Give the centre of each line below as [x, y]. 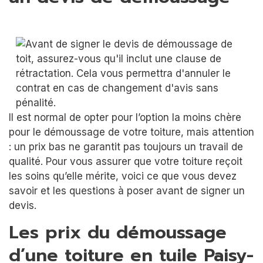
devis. [23, 205]
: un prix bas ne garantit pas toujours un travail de [126, 146]
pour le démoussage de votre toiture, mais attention [131, 132]
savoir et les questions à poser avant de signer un [127, 190]
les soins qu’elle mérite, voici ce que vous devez [123, 176]
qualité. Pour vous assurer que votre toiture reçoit [126, 161]
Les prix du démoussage [118, 233]
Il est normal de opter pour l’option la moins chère [125, 117]
